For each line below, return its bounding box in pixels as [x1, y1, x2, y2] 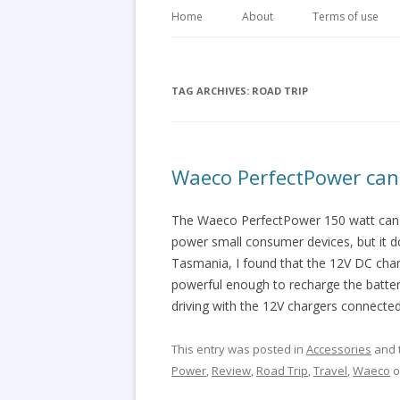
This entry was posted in [171, 341, 306, 357]
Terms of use [312, 9, 379, 24]
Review [212, 362, 251, 379]
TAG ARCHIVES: [171, 84, 252, 97]
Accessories [306, 341, 371, 357]
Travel [313, 362, 347, 379]
